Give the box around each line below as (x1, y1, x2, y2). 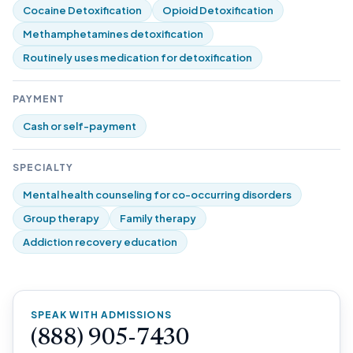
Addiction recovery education (23, 236, 177, 248)
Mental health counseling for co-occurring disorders (23, 188, 292, 201)
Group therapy (23, 212, 99, 225)
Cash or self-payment (23, 120, 136, 132)
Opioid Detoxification (162, 4, 273, 17)
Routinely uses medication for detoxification (23, 51, 252, 64)
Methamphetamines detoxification (23, 28, 203, 40)
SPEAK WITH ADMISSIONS (31, 309, 172, 321)
